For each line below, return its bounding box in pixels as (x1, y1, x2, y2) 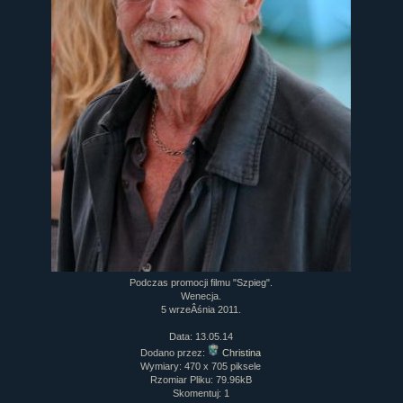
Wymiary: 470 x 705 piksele (140, 361, 262, 372)
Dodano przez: (140, 347, 209, 358)
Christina (222, 347, 262, 358)
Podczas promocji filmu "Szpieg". (129, 277, 273, 288)
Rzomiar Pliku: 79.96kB (149, 374, 252, 385)
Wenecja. (180, 291, 221, 301)
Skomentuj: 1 (172, 388, 229, 399)
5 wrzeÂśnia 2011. (160, 304, 241, 315)
